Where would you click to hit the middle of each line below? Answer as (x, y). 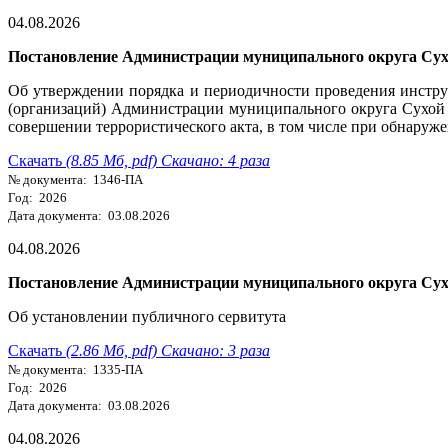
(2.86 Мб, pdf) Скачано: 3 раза (168, 350)
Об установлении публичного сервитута (147, 316)
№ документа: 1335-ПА (75, 369)
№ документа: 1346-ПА (75, 179)
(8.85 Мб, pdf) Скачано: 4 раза (168, 160)
